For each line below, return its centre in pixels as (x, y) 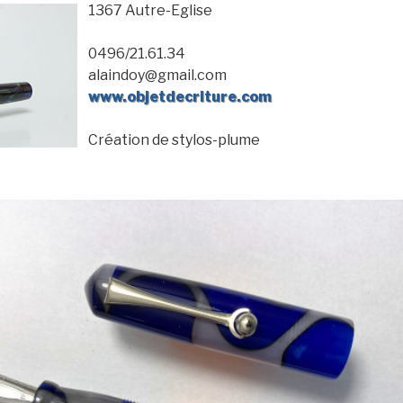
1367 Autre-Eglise (151, 10)
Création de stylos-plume (175, 140)
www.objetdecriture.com (180, 97)
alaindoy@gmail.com (158, 75)
